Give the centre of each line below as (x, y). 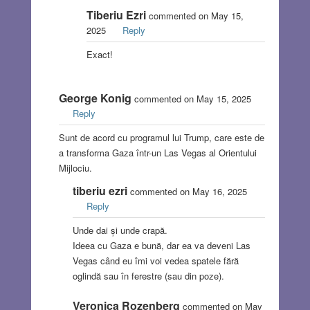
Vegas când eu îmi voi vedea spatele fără (155, 261)
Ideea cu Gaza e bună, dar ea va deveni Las (161, 246)
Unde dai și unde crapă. (120, 230)
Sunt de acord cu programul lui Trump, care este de (161, 138)
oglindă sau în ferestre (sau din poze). (148, 276)
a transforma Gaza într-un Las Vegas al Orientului (157, 153)
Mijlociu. (75, 168)
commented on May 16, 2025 (187, 192)
